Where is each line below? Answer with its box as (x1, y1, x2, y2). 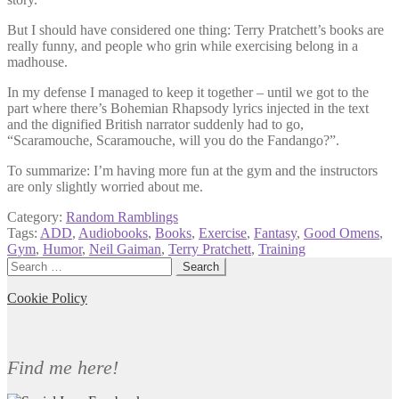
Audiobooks (78, 225, 148, 241)
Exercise (199, 225, 247, 241)
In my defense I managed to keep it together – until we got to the (7, 85, 369, 101)
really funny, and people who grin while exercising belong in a (7, 38, 358, 54)
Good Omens (304, 225, 379, 241)
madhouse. (7, 54, 68, 70)
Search (6, 256, 45, 273)
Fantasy (254, 225, 297, 241)
